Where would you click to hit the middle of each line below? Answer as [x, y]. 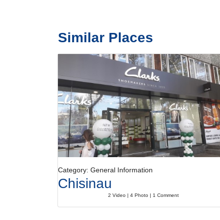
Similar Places [106, 38]
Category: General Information [105, 170]
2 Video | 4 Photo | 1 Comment [143, 195]
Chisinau [85, 183]
